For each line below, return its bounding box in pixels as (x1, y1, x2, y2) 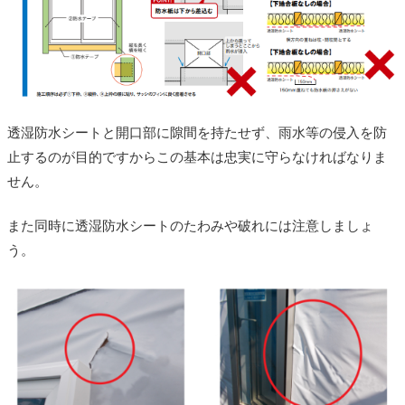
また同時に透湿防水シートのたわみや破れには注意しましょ (7, 219, 373, 234)
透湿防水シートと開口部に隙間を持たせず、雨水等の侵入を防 (7, 126, 387, 141)
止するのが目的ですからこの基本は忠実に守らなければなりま (7, 150, 387, 165)
